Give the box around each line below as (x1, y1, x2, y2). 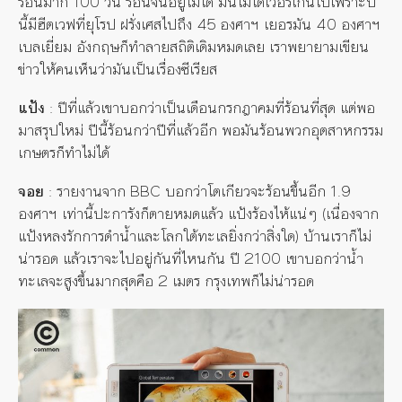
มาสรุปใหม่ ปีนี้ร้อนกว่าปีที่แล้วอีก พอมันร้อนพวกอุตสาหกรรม (18, 118, 383, 142)
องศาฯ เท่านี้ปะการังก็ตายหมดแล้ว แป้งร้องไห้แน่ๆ (18, 201, 322, 225)
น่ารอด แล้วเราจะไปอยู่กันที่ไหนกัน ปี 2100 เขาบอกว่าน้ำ (18, 246, 363, 270)
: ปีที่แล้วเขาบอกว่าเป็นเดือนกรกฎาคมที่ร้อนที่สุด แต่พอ (45, 95, 375, 119)
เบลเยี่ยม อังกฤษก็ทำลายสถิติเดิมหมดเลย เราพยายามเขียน (18, 34, 369, 58)
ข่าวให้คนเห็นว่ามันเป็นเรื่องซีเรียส (18, 57, 222, 81)
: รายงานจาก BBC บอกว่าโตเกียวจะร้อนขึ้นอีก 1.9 (44, 179, 351, 203)
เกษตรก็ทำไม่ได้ (18, 140, 114, 164)
